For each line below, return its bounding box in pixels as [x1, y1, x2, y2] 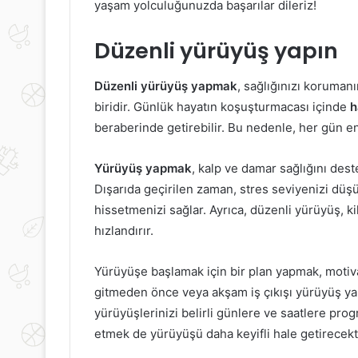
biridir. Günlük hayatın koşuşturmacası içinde [94, 99, 350, 115]
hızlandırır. [94, 223, 153, 239]
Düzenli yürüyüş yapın [94, 35, 338, 66]
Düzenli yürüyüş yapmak [94, 78, 237, 94]
